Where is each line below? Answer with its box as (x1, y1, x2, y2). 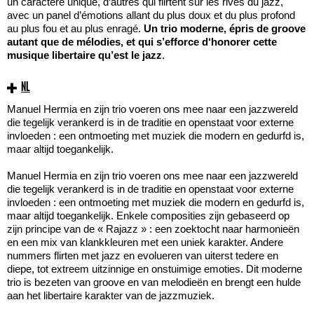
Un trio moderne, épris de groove (144, 22, 306, 35)
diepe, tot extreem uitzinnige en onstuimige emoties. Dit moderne (7, 263, 302, 275)
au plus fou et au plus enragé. (7, 22, 144, 35)
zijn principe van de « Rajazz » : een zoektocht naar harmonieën (7, 223, 299, 235)
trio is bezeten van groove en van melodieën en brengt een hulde (7, 276, 301, 288)
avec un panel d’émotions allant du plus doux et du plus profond (7, 9, 295, 22)
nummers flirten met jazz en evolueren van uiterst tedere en (7, 250, 278, 261)
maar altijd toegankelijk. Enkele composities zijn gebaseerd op (7, 210, 289, 221)
